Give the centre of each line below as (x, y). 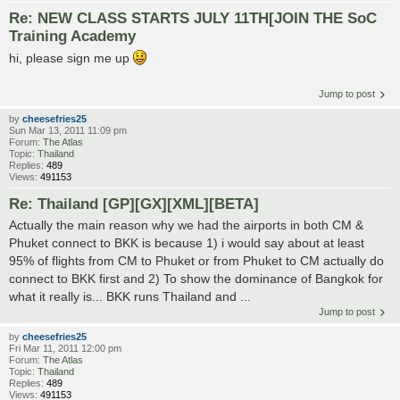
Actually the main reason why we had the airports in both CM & (186, 225)
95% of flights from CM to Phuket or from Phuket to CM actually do (196, 261)
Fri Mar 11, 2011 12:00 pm (65, 349)
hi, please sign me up (71, 58)
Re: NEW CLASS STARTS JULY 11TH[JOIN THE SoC (193, 17)
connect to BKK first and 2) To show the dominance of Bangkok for (196, 279)
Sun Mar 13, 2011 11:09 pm (68, 130)
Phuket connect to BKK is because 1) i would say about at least (187, 243)
